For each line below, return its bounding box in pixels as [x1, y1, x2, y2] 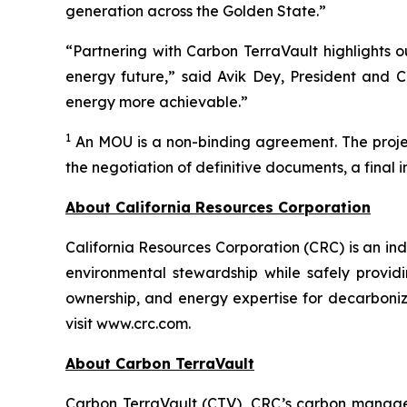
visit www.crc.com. [65, 314, 191, 333]
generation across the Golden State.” [65, 2, 326, 21]
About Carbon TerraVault [65, 354, 254, 373]
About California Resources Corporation [65, 198, 371, 217]
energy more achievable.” [65, 93, 248, 112]
